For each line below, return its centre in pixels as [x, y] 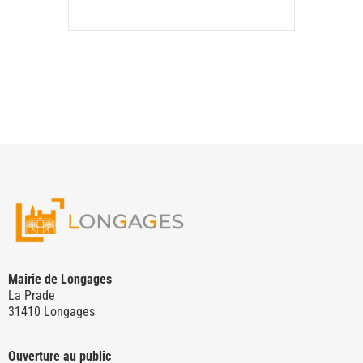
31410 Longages [51, 312]
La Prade [32, 296]
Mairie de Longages [60, 280]
